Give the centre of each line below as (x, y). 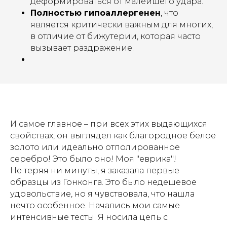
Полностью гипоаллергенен (96, 13)
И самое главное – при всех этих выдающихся (109, 124)
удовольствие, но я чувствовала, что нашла (102, 194)
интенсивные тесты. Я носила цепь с (89, 217)
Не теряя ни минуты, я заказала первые (95, 171)
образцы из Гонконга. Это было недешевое (103, 182)
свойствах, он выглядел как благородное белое (113, 136)
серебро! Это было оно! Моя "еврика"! (93, 159)
